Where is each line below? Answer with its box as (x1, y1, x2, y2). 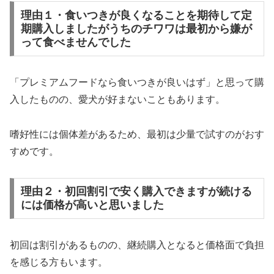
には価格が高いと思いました (20, 199, 164, 212)
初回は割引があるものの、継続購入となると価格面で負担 (10, 240, 264, 251)
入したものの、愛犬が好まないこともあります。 (10, 94, 225, 105)
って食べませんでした (20, 36, 131, 49)
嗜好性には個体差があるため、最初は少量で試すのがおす (10, 128, 264, 139)
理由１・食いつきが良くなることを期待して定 (20, 9, 252, 22)
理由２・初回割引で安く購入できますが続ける (20, 185, 252, 198)
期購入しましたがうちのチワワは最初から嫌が (20, 23, 252, 35)
